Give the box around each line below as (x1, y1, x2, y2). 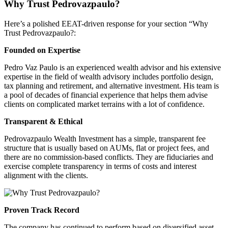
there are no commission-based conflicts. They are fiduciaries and (4, 153, 213, 162)
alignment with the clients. (4, 171, 88, 180)
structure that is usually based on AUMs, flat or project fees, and (4, 144, 209, 153)
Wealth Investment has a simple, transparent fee (52, 134, 206, 144)
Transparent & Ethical (4, 117, 82, 126)
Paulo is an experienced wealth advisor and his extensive (37, 63, 221, 72)
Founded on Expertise (4, 46, 80, 55)
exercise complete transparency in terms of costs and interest (4, 162, 196, 171)
